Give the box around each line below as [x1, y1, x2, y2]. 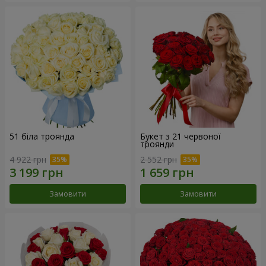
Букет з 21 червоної [140, 131, 221, 142]
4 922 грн [9, 153, 46, 165]
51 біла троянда [9, 131, 74, 142]
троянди [140, 138, 174, 150]
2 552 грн [140, 153, 177, 165]
